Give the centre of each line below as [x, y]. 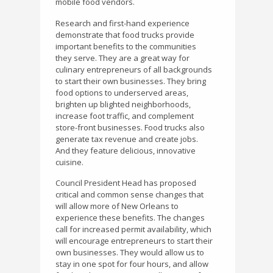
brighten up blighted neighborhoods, [123, 104]
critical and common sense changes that [129, 195]
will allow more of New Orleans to [117, 206]
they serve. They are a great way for [122, 58]
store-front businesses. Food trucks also [130, 127]
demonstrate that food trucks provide [125, 34]
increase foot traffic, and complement [125, 115]
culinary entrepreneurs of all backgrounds [134, 69]
